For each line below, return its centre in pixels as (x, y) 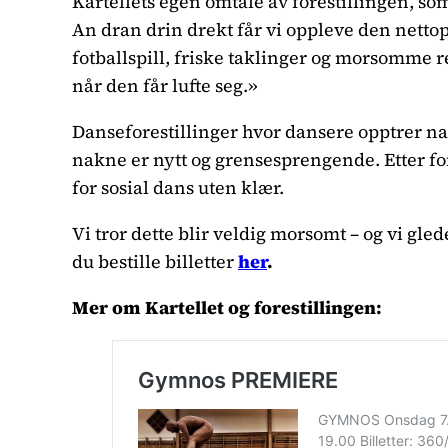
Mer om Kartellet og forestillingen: (227, 307)
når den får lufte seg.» (165, 85)
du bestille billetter (153, 261)
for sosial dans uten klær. (178, 187)
